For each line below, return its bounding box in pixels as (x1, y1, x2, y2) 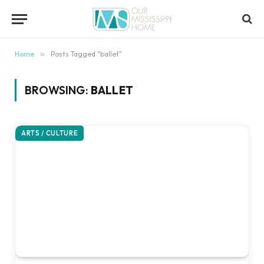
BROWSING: (25, 83, 91, 97)
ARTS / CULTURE (21, 129, 78, 137)
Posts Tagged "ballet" (51, 49, 122, 58)
